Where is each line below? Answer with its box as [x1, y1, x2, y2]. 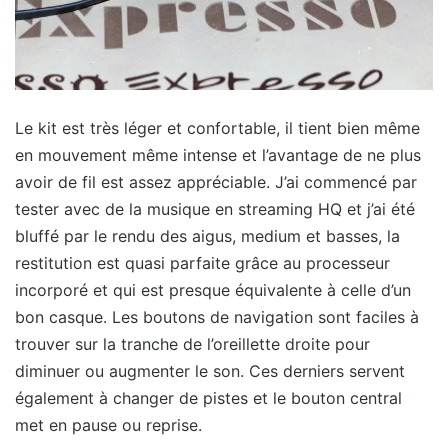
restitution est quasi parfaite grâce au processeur [15, 253, 390, 274]
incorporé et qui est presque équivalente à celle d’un [15, 280, 411, 301]
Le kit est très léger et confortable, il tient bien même [15, 118, 420, 139]
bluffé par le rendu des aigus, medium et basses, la [15, 226, 400, 247]
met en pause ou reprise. [15, 415, 202, 436]
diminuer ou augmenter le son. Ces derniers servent [15, 361, 405, 382]
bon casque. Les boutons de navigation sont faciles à [15, 307, 419, 328]
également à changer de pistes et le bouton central [15, 388, 402, 409]
